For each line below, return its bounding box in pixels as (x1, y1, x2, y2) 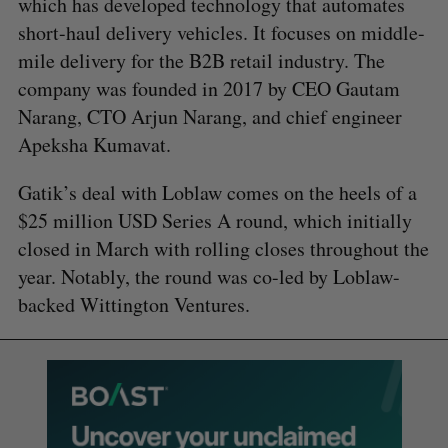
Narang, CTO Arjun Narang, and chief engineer (17, 102, 402, 130)
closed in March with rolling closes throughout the (17, 234, 429, 262)
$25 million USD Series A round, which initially (17, 206, 412, 234)
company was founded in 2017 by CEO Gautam (17, 74, 400, 102)
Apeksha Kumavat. (17, 130, 171, 158)
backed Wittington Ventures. (17, 290, 250, 318)
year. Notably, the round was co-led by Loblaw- (17, 262, 400, 290)
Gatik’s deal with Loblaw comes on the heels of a (17, 178, 417, 206)
